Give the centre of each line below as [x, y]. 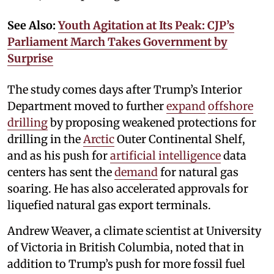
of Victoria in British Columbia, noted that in [126, 248]
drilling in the [45, 139]
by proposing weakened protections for [152, 123]
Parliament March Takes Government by [117, 42]
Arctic [99, 139]
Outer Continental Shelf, [180, 139]
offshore [231, 106]
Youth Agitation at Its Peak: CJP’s [146, 26]
